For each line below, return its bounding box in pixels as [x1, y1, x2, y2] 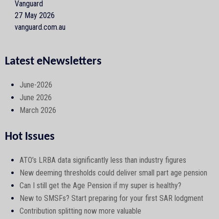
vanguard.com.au [15, 22, 66, 32]
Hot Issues [5, 131, 55, 143]
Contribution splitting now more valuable [20, 206, 141, 216]
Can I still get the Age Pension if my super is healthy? [20, 180, 181, 190]
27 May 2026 [15, 10, 55, 20]
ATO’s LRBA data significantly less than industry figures [20, 155, 186, 165]
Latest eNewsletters [5, 55, 102, 67]
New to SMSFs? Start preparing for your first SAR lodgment [20, 193, 203, 203]
